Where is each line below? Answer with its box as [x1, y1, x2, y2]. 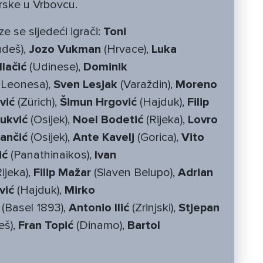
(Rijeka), [143, 113, 188, 127]
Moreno [176, 77, 217, 92]
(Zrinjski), [129, 201, 178, 215]
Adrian [178, 166, 213, 180]
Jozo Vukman [29, 42, 101, 57]
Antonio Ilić [69, 201, 129, 215]
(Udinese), [26, 60, 83, 75]
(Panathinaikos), [8, 148, 95, 163]
